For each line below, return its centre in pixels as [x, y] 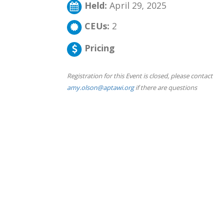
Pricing [100, 48]
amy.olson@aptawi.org [100, 88]
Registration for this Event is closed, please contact [140, 76]
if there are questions [165, 88]
